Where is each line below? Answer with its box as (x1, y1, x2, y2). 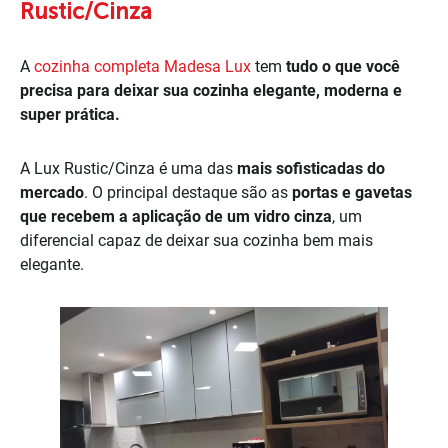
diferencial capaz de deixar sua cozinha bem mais (20, 230, 373, 250)
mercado (20, 182, 84, 202)
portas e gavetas (292, 182, 412, 202)
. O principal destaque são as (84, 182, 292, 202)
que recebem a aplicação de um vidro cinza (20, 206, 332, 226)
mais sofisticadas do (237, 158, 385, 178)
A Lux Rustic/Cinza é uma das (20, 158, 237, 178)
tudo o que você (286, 56, 400, 76)
